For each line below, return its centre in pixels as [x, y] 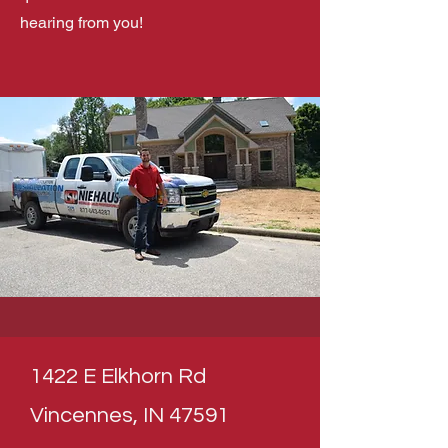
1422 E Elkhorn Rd [118, 376]
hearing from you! [81, 22]
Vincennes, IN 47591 [129, 415]
